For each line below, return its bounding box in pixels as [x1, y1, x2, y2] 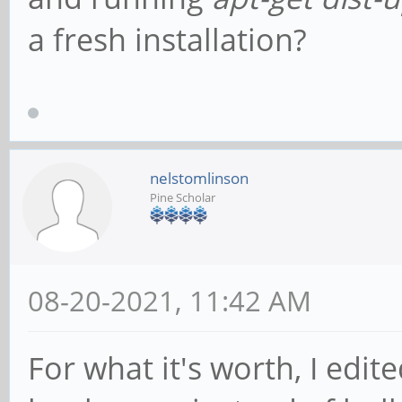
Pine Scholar [150, 188, 215, 205]
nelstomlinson [150, 167, 249, 188]
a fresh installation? [28, 19, 307, 61]
